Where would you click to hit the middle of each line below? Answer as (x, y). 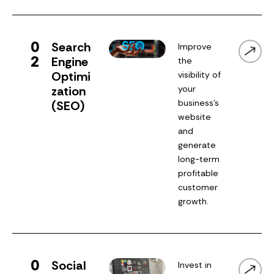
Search (71, 47)
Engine (70, 61)
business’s (199, 102)
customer (198, 187)
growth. (194, 201)
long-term (199, 159)
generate (197, 145)
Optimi (71, 76)
